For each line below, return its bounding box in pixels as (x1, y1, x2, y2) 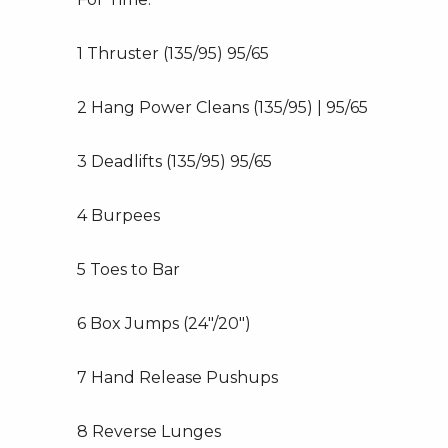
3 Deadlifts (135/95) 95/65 (77, 152, 272, 171)
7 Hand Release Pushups (77, 368, 278, 387)
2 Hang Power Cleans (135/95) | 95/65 (77, 98, 368, 117)
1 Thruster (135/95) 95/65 (77, 44, 269, 63)
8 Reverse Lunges (77, 422, 221, 441)
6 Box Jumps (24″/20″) (77, 314, 251, 333)
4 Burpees (77, 206, 160, 225)
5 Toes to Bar (77, 260, 180, 279)
